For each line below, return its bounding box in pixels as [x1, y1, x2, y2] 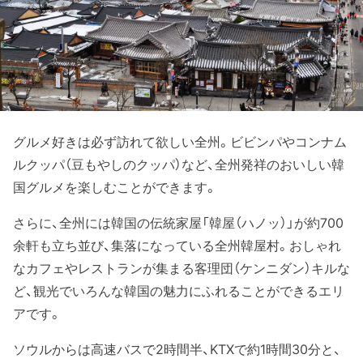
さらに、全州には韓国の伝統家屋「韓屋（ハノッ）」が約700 [13, 214, 344, 231]
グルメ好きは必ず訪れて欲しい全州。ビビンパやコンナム [13, 133, 347, 150]
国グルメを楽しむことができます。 [13, 178, 217, 195]
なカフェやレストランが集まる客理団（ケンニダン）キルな [13, 259, 350, 276]
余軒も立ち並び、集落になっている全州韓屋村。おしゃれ [13, 237, 341, 254]
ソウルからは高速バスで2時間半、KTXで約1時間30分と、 [13, 340, 341, 357]
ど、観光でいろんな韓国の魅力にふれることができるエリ [13, 282, 344, 299]
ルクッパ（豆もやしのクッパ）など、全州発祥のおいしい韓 [13, 156, 344, 173]
